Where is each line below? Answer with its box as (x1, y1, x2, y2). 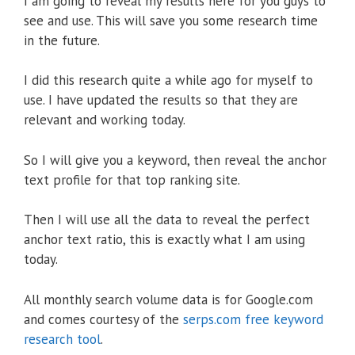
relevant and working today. (24, 111, 185, 129)
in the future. (24, 31, 100, 49)
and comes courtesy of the (24, 310, 183, 328)
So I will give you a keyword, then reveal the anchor (24, 151, 326, 169)
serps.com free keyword (183, 310, 323, 328)
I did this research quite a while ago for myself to (24, 71, 313, 90)
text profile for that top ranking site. (24, 170, 240, 189)
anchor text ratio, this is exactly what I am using (24, 231, 305, 249)
